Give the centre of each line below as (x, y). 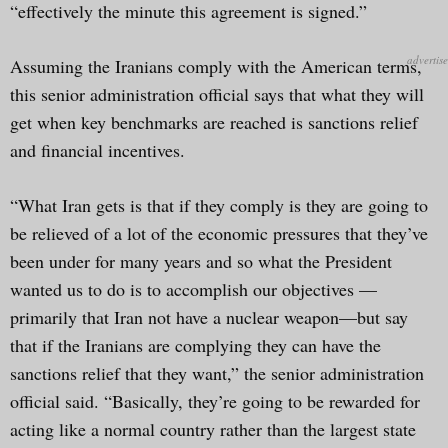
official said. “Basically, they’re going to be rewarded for (215, 400)
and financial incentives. (97, 149)
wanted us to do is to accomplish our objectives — (193, 288)
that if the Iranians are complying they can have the (195, 344)
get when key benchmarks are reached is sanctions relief (214, 121)
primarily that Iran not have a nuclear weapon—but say (209, 316)
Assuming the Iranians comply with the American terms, (216, 65)
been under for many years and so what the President (201, 260)
